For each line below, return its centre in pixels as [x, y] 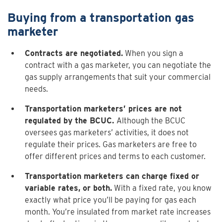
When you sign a [153, 53]
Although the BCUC [151, 121]
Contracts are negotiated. [74, 53]
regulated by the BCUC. [71, 121]
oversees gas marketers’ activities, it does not [107, 133]
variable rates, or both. [68, 188]
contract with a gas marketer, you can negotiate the [118, 65]
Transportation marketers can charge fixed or [112, 176]
